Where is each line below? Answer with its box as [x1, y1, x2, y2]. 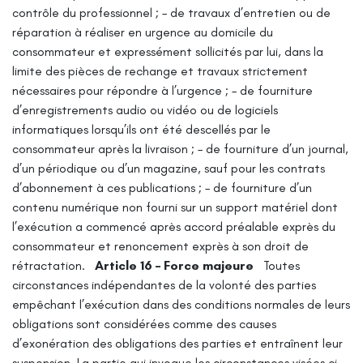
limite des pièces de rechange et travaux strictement [12, 62, 308, 79]
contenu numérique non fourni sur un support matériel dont [12, 199, 338, 215]
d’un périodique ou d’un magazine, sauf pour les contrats [12, 160, 325, 176]
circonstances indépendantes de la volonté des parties [12, 276, 316, 293]
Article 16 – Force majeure [95, 257, 254, 273]
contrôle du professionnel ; [12, 4, 159, 20]
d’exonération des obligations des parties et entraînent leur [12, 335, 343, 351]
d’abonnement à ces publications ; [12, 179, 202, 195]
